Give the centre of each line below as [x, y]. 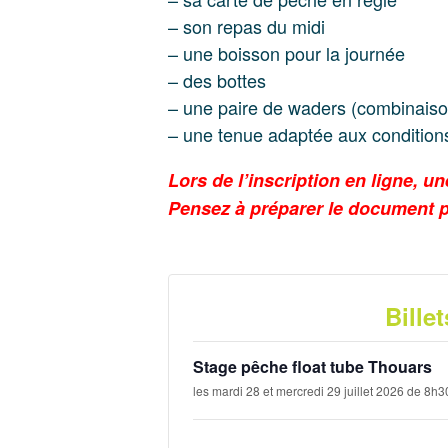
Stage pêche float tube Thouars [312, 366]
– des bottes [217, 80]
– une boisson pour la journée [286, 53]
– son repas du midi [246, 26]
